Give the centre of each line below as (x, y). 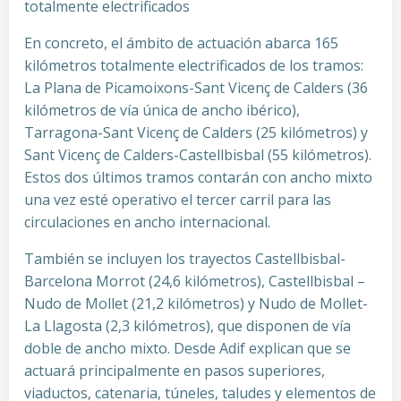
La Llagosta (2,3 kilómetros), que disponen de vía (188, 326)
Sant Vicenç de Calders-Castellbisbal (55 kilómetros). (198, 155)
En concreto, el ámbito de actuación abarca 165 (181, 43)
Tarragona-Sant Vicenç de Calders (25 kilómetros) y (196, 132)
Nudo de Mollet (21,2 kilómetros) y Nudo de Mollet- (196, 303)
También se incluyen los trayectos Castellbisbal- (185, 259)
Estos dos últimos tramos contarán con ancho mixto (198, 177)
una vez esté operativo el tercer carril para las (178, 200)
